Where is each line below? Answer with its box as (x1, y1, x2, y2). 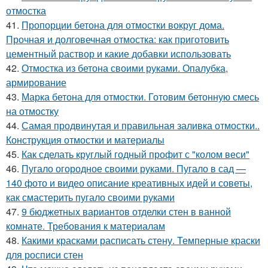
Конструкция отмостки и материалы (6, 133, 165, 147)
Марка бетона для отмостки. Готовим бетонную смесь (22, 90, 259, 103)
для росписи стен (6, 248, 83, 261)
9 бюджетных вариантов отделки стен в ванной (22, 205, 231, 218)
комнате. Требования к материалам (6, 219, 165, 233)
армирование (6, 75, 66, 89)
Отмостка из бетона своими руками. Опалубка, (22, 61, 228, 75)
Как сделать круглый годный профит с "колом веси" (22, 147, 249, 161)
